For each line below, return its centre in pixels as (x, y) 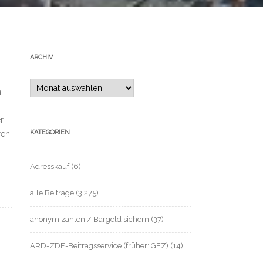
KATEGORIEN (50, 132)
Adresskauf (50, 166)
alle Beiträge (52, 193)
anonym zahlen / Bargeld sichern (90, 219)
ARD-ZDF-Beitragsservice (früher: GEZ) (99, 245)
